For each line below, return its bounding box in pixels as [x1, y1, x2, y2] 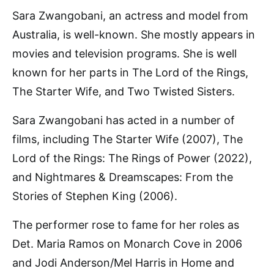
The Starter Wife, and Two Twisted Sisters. [12, 85, 235, 98]
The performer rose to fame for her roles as [12, 218, 239, 232]
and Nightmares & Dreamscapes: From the [12, 171, 233, 184]
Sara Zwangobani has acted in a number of [12, 114, 235, 127]
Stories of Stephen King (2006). [12, 190, 177, 203]
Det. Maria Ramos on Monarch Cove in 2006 [12, 237, 242, 251]
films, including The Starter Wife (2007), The [12, 133, 243, 146]
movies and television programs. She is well [12, 47, 237, 61]
